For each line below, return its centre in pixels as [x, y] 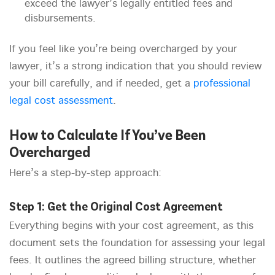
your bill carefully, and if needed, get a [101, 84]
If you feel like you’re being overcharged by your [123, 50]
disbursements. [60, 19]
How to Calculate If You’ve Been [107, 134]
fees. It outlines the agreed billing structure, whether [133, 261]
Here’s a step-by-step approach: [85, 174]
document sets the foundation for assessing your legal [137, 244]
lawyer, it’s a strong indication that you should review [135, 67]
